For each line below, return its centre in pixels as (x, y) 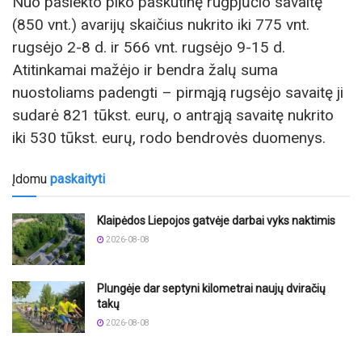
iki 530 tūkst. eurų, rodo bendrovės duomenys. (169, 137)
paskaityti (78, 179)
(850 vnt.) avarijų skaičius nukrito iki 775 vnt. (161, 24)
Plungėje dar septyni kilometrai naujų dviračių (211, 289)
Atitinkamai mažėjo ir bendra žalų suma (145, 69)
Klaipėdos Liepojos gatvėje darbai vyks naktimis (216, 220)
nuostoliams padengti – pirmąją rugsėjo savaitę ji (178, 92)
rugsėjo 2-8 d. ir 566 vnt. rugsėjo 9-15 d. (149, 47)
